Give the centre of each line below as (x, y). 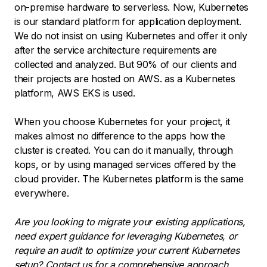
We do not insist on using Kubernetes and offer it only (131, 35)
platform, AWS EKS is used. (76, 93)
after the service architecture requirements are (116, 50)
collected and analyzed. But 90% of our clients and (125, 64)
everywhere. (43, 193)
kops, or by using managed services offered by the (125, 164)
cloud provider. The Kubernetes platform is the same (129, 178)
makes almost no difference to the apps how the (120, 136)
